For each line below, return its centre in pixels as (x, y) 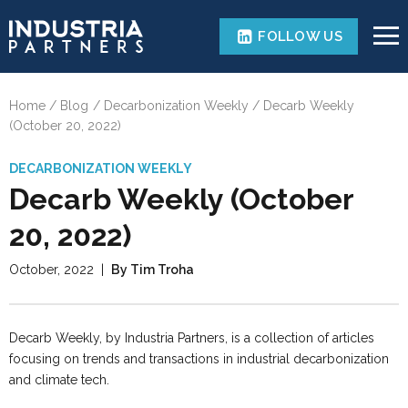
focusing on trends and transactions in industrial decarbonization (199, 359)
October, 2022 (51, 270)
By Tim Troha (153, 270)
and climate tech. (59, 380)
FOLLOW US (300, 36)
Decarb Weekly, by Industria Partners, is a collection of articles (192, 338)
